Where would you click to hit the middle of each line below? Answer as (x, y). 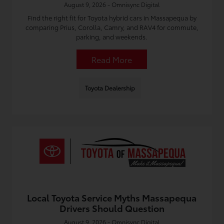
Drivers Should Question (112, 208)
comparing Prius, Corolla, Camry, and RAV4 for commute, (112, 27)
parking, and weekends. (112, 36)
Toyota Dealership (110, 88)
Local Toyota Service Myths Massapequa (112, 197)
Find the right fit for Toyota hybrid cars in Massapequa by (112, 17)
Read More (112, 59)
